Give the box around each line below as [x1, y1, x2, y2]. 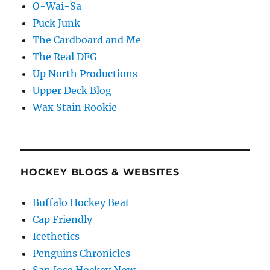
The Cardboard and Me [33, 33, 142, 46]
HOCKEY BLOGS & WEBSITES [20, 166, 180, 178]
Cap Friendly [33, 213, 93, 225]
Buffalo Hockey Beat [33, 196, 130, 209]
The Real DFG [33, 50, 98, 63]
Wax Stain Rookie [33, 101, 118, 113]
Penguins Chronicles [33, 246, 131, 259]
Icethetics [33, 230, 80, 242]
